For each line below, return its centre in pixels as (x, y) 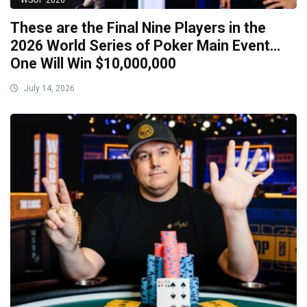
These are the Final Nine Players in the (138, 28)
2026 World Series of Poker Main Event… (145, 46)
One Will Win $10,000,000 (93, 64)
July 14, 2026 (48, 89)
